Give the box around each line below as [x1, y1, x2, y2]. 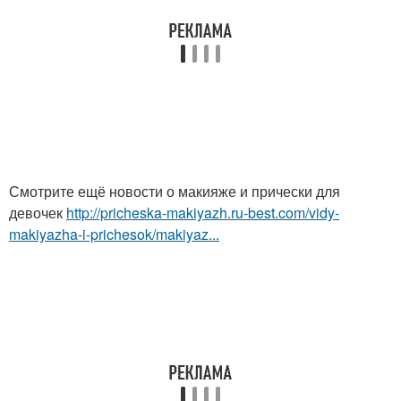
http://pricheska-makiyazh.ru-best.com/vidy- [66, 202, 339, 224]
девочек [9, 202, 66, 224]
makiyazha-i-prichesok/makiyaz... [9, 224, 219, 245]
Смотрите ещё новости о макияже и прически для [9, 181, 340, 202]
